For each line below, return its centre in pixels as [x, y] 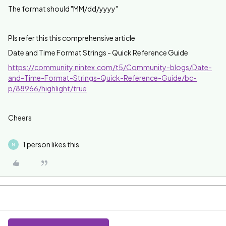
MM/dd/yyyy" [96, 9]
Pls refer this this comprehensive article [72, 38]
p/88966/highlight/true [47, 88]
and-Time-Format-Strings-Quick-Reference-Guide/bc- [102, 78]
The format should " [41, 9]
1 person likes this [51, 144]
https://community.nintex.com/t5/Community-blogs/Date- [110, 67]
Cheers [20, 118]
